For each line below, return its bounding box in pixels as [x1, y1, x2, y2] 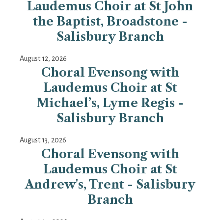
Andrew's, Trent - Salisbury [25, 177, 195, 192]
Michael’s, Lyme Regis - [36, 96, 184, 110]
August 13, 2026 [20, 136, 66, 144]
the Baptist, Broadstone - [32, 14, 188, 29]
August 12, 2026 [20, 55, 67, 63]
